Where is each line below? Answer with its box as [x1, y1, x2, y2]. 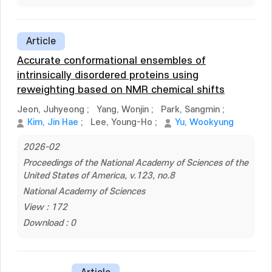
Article [26, 36, 56, 47]
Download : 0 [23, 218, 76, 228]
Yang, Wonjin [97, 104, 149, 115]
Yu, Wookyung [175, 117, 234, 127]
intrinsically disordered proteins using [17, 70, 199, 81]
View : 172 [23, 202, 67, 212]
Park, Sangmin [161, 104, 220, 115]
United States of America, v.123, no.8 [23, 171, 175, 181]
